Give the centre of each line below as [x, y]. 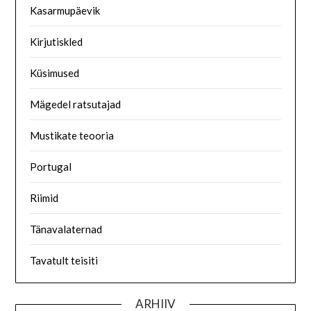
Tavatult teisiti [64, 261]
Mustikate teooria [72, 136]
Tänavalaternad [66, 229]
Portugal [51, 167]
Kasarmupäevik [65, 11]
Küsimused [55, 73]
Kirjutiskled [57, 42]
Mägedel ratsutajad [76, 104]
